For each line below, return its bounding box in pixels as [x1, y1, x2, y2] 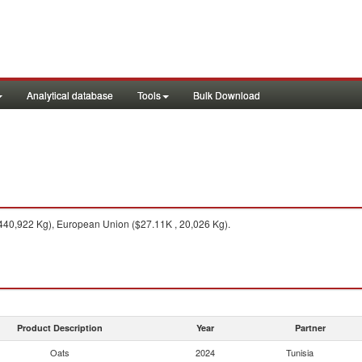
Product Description [17, 322, 103, 334]
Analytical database [27, 88, 113, 102]
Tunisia [286, 346, 314, 359]
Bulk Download [193, 88, 260, 102]
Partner [295, 322, 326, 334]
